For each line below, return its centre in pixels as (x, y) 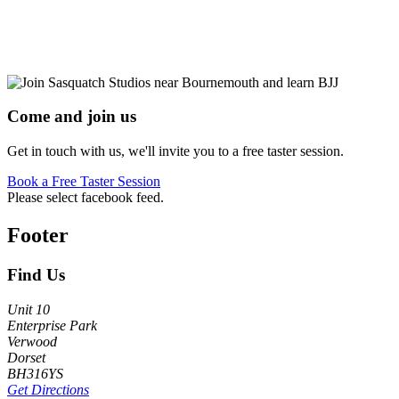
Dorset (26, 357)
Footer (38, 236)
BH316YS (35, 373)
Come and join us (72, 117)
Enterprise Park (52, 325)
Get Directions (48, 389)
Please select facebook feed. (85, 198)
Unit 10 (28, 309)
